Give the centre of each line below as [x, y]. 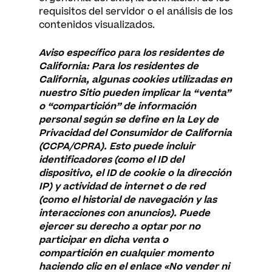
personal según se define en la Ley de [129, 120]
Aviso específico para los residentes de [131, 53]
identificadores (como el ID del [111, 160]
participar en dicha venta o [104, 240]
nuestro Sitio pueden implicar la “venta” [135, 93]
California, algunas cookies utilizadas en [135, 80]
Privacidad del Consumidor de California [135, 133]
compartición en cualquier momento [126, 253]
